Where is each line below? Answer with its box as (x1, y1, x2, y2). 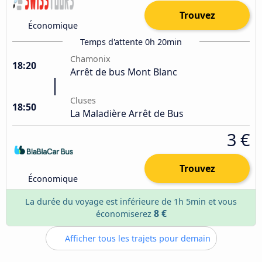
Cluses (70, 94, 96, 106)
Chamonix (70, 53, 111, 64)
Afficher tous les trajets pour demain (62, 232, 211, 244)
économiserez (95, 208, 154, 219)
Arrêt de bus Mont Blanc (70, 65, 178, 78)
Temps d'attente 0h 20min (80, 36, 182, 47)
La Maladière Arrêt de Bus (70, 106, 184, 120)
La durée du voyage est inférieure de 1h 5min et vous (25, 195, 237, 207)
